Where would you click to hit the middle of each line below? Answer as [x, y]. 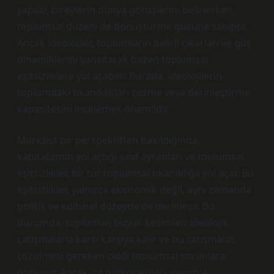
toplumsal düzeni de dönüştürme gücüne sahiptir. [132, 26]
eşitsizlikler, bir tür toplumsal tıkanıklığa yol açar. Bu [135, 173]
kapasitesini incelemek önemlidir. [93, 109]
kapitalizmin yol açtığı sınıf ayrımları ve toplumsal [131, 157]
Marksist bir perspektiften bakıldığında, [109, 140]
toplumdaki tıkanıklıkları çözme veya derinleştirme [134, 92]
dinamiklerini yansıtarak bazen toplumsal [113, 59]
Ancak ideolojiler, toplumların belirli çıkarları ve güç [134, 43]
